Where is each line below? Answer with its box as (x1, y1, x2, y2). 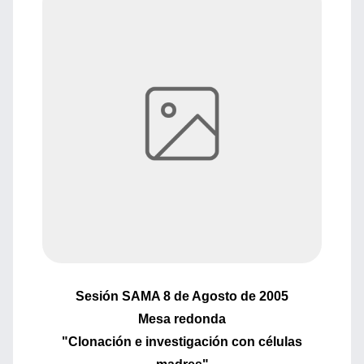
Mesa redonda (138, 312, 226, 326)
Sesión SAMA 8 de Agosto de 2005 (76, 289, 288, 303)
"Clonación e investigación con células (62, 335, 302, 349)
